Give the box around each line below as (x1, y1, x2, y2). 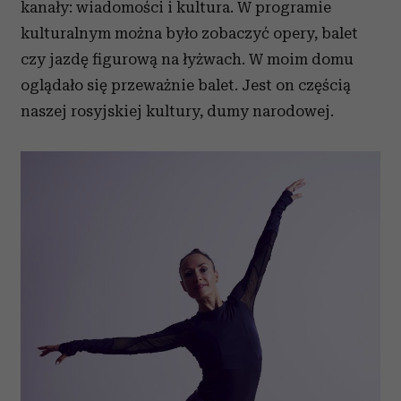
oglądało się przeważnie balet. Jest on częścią (21, 76, 351, 94)
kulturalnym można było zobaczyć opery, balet (21, 24, 358, 42)
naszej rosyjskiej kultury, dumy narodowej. (21, 102, 334, 120)
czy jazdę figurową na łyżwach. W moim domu (21, 50, 354, 68)
